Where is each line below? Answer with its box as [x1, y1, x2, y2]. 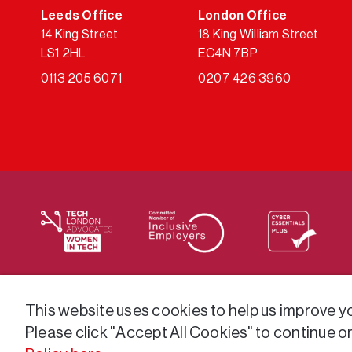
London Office [198, 9, 288, 22]
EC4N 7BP [198, 46, 258, 60]
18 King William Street [198, 27, 319, 41]
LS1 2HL [41, 46, 86, 60]
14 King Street [41, 27, 119, 41]
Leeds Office [41, 9, 123, 22]
